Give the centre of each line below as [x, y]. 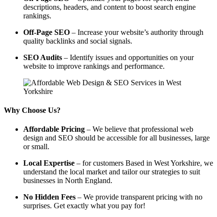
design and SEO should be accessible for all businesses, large [116, 138]
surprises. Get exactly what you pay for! [84, 206]
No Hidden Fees [49, 197]
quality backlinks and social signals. [78, 41]
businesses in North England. [68, 181]
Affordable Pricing [54, 129]
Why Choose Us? [32, 110]
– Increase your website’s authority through [137, 32]
